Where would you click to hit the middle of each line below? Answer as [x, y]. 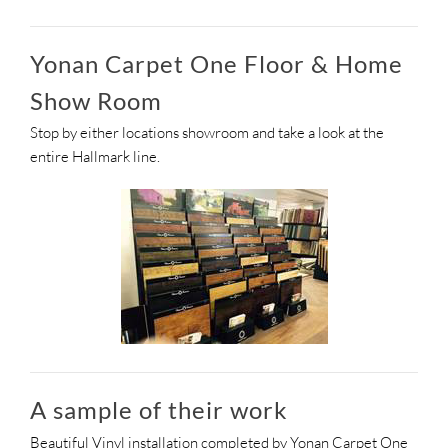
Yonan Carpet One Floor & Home [216, 63]
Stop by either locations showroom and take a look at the [207, 133]
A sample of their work [159, 410]
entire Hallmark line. [95, 157]
